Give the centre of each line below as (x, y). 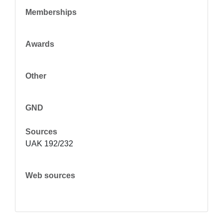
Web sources (50, 175)
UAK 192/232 (49, 144)
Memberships (51, 12)
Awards (40, 44)
